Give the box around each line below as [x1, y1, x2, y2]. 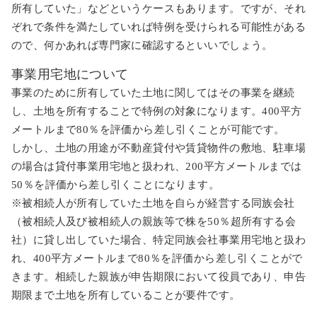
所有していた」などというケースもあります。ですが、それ [11, 2, 306, 14]
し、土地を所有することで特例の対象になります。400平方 [11, 105, 302, 117]
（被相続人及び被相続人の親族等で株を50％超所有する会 [11, 215, 296, 227]
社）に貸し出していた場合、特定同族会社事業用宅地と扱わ [11, 234, 306, 246]
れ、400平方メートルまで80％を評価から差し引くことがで [11, 252, 303, 264]
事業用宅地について [11, 67, 129, 81]
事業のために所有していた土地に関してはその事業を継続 [11, 86, 295, 98]
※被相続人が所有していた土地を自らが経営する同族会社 [11, 197, 295, 209]
